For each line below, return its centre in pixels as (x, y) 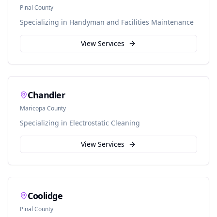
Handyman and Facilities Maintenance (132, 22)
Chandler (46, 95)
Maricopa (33, 108)
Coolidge (45, 196)
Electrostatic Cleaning (105, 123)
